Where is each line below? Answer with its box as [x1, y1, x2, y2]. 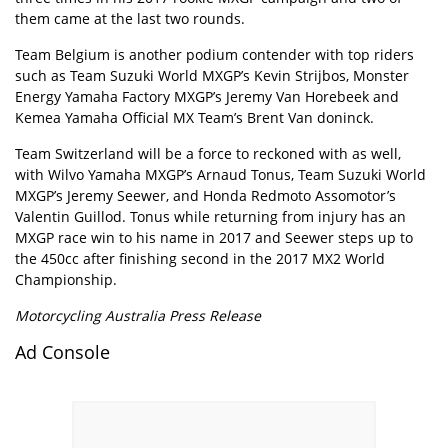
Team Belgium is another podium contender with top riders [15, 45, 414, 64]
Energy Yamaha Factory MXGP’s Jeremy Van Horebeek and [15, 87, 399, 106]
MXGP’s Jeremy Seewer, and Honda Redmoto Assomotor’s [15, 186, 396, 205]
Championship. [15, 270, 117, 289]
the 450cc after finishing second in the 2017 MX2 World [15, 249, 385, 268]
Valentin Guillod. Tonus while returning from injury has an [15, 207, 406, 226]
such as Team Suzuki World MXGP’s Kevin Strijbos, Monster [15, 66, 409, 85]
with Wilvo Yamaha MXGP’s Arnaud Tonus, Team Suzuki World [15, 165, 426, 184]
